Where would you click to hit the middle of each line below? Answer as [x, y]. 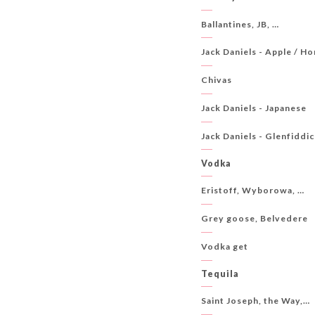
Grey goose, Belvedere [255, 219]
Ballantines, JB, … [240, 24]
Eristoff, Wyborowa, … [253, 191]
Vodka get [225, 246]
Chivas [217, 80]
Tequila [220, 274]
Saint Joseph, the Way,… [256, 301]
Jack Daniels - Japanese [254, 108]
